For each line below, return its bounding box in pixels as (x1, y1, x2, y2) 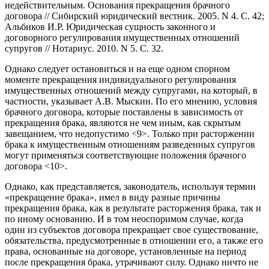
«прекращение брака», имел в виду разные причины (5, 192, 220, 202)
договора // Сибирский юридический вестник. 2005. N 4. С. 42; (5, 10, 264, 21)
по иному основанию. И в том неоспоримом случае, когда (5, 213, 243, 224)
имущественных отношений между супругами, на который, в (5, 85, 258, 95)
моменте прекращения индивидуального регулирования (5, 74, 236, 85)
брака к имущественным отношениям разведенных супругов (5, 139, 255, 150)
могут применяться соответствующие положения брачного (5, 150, 246, 160)
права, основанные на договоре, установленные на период (5, 246, 246, 256)
